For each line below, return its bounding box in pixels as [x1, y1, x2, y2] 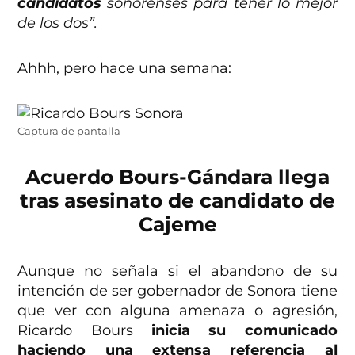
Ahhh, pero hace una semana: [17, 59, 232, 78]
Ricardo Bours [17, 322, 133, 340]
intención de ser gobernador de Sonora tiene [17, 282, 338, 300]
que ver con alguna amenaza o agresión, [17, 302, 338, 320]
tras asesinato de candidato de [20, 189, 335, 213]
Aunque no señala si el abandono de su [17, 262, 338, 281]
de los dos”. [17, 14, 98, 32]
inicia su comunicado [132, 322, 338, 340]
